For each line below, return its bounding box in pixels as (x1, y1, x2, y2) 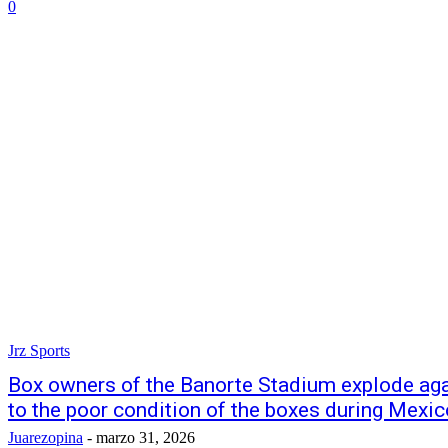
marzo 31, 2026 (96, 429, 195, 446)
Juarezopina (8, 429, 83, 446)
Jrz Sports (8, 342, 70, 359)
